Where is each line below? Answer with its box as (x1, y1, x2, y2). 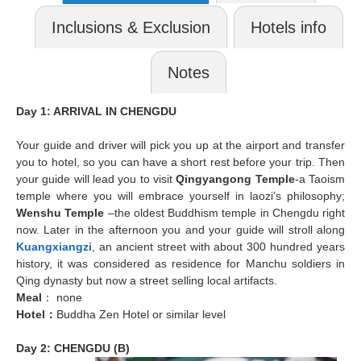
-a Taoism (294, 172, 346, 185)
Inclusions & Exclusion (51, 18, 210, 36)
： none (42, 290, 82, 304)
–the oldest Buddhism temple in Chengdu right (104, 205, 345, 219)
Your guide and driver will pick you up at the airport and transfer (16, 138, 345, 151)
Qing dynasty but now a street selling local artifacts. (16, 273, 277, 287)
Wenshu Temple (16, 205, 105, 219)
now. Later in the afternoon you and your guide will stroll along (16, 222, 345, 236)
